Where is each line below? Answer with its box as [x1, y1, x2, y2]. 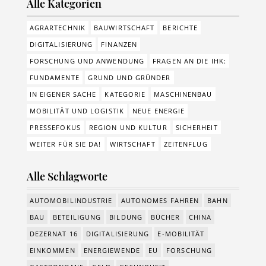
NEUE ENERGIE [132, 106, 185, 115]
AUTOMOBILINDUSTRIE [29, 196, 113, 205]
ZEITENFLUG [163, 140, 208, 148]
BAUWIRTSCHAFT [94, 23, 155, 32]
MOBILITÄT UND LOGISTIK [29, 106, 124, 115]
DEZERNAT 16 [29, 229, 78, 238]
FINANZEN [101, 40, 138, 49]
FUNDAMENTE [29, 73, 80, 82]
